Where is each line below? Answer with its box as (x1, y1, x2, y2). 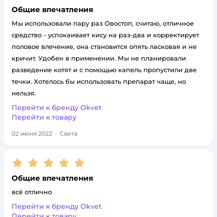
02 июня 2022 (12, 130, 52, 137)
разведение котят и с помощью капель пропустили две (12, 66, 197, 74)
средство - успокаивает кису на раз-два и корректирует (12, 31, 199, 39)
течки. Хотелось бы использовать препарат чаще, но (12, 77, 186, 85)
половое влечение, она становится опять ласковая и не (12, 43, 197, 50)
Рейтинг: (12, 156, 49, 165)
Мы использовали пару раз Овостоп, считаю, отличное (12, 19, 194, 27)
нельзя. (12, 89, 36, 97)
